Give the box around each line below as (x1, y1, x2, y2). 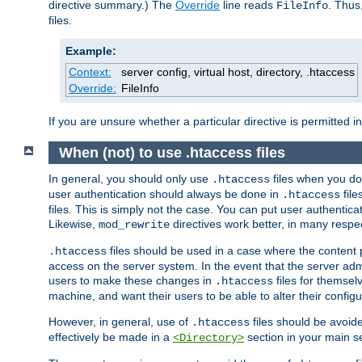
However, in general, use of (48, 315, 192, 329)
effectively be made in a (48, 330, 173, 344)
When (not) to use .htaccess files (58, 144, 285, 161)
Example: (65, 44, 116, 58)
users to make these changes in (48, 274, 215, 288)
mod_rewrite (99, 218, 170, 232)
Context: (68, 65, 112, 79)
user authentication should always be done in (48, 187, 282, 201)
